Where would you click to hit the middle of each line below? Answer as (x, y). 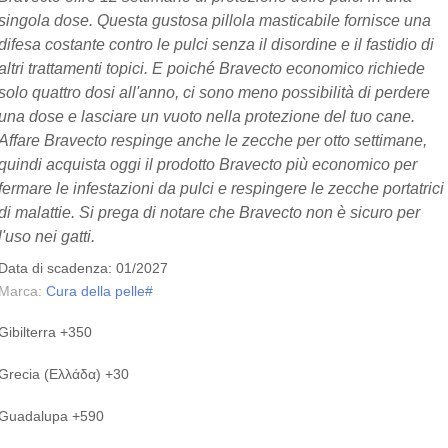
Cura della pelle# (100, 291)
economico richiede (354, 68)
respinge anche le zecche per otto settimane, (267, 140)
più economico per (350, 164)
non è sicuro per (361, 212)
